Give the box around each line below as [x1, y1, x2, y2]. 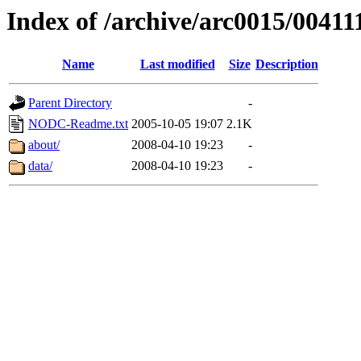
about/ [28, 138, 60, 152]
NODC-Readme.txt [28, 117, 128, 131]
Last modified [139, 57, 215, 72]
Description [255, 57, 318, 72]
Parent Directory [28, 96, 112, 110]
